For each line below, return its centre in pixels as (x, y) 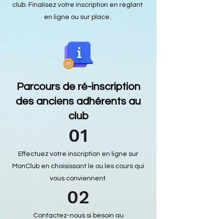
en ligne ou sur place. (77, 17)
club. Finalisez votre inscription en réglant (77, 5)
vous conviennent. (78, 178)
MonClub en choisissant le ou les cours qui (78, 166)
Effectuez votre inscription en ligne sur (78, 154)
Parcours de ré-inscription (78, 87)
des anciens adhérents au (78, 101)
